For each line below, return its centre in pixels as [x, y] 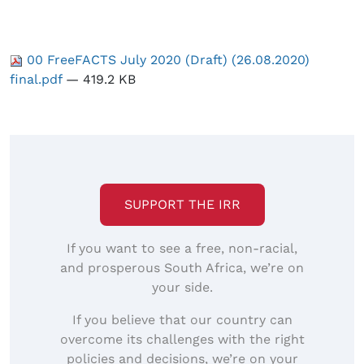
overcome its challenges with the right [182, 340]
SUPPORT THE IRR [182, 205]
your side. [182, 288]
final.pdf [38, 80]
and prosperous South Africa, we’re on [182, 268]
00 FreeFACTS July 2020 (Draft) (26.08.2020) [166, 60]
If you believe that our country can [182, 320]
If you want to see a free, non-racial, [182, 249]
